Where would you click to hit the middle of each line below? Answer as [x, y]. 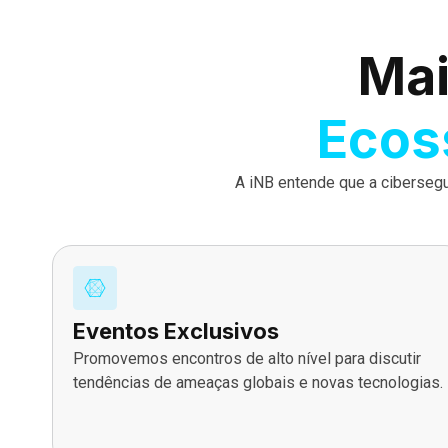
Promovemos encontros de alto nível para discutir [247, 358]
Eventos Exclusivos [176, 330]
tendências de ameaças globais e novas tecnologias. [258, 382]
